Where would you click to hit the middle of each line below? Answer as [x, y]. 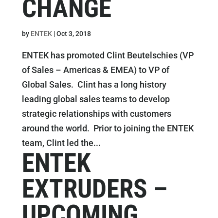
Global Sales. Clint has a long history [94, 84]
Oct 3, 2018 [73, 34]
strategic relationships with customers [96, 114]
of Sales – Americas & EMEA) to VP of [95, 70]
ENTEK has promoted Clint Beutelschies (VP [108, 55]
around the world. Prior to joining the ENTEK [108, 128]
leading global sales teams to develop [96, 99]
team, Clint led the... [61, 143]
